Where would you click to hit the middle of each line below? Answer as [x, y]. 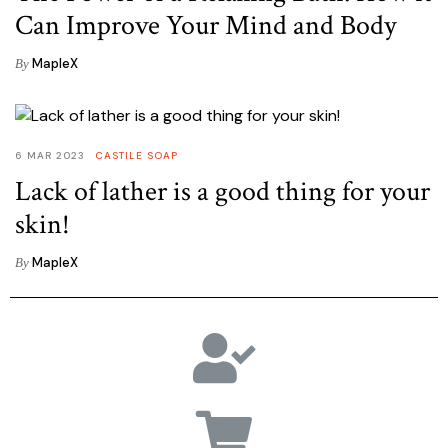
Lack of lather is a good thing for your [222, 192]
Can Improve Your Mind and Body [205, 26]
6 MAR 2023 [50, 156]
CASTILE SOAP [136, 156]
